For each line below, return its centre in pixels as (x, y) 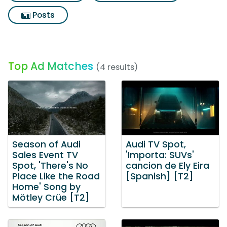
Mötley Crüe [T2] (51, 197)
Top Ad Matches (51, 66)
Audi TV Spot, (156, 144)
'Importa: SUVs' (160, 155)
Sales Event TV (45, 155)
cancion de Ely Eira (167, 165)
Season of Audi (46, 144)
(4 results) (117, 67)
